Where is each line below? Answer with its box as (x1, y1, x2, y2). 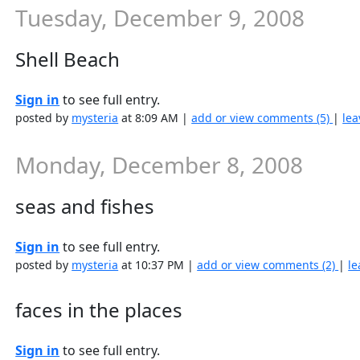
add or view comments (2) (197, 257, 339, 272)
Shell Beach (15, 46, 121, 72)
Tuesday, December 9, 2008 (15, 2, 305, 33)
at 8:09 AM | (118, 110, 192, 125)
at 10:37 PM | (118, 257, 198, 272)
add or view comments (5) (191, 110, 333, 125)
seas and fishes (15, 193, 155, 219)
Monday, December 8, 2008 (15, 149, 304, 180)
